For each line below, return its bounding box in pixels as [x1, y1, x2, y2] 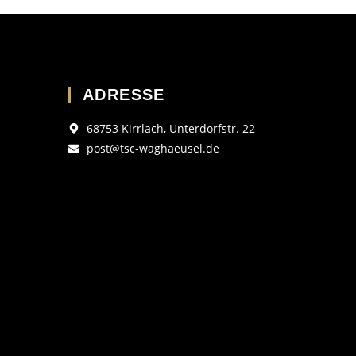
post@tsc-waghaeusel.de [86, 141, 219, 156]
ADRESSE [83, 86, 165, 103]
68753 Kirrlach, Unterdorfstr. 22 [86, 121, 255, 136]
